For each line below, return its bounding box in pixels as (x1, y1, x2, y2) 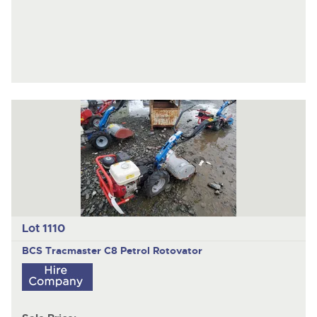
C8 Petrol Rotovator (103, 243, 202, 257)
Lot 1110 (21, 221, 65, 236)
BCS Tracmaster (21, 243, 104, 257)
